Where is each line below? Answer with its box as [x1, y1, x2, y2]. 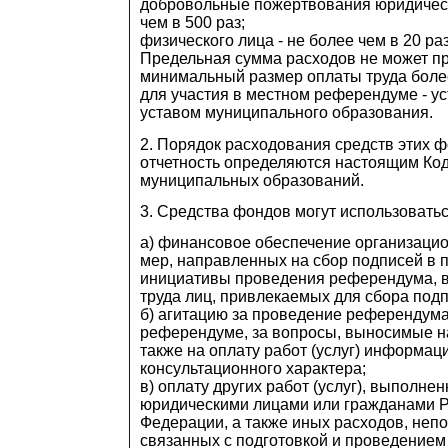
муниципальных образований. [140, 171, 364, 189]
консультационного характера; [140, 360, 366, 378]
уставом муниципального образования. [140, 104, 433, 122]
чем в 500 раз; [140, 14, 245, 32]
